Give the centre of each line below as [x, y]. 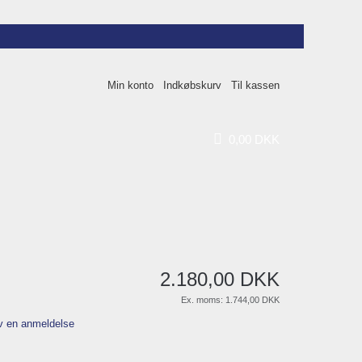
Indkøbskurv [193, 85]
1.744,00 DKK [253, 300]
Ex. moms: [203, 300]
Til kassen [255, 85]
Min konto [131, 85]
